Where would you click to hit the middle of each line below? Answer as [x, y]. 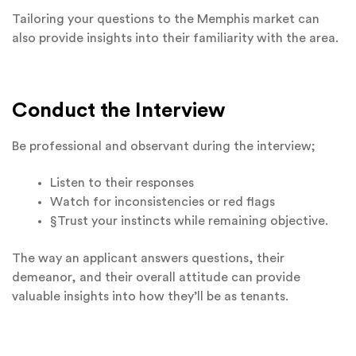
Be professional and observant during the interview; [164, 146]
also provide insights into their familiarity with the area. [175, 39]
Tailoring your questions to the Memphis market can [166, 19]
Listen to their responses [122, 183]
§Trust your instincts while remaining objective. [189, 221]
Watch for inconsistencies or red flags [163, 202]
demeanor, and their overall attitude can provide [156, 277]
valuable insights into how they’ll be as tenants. [150, 296]
